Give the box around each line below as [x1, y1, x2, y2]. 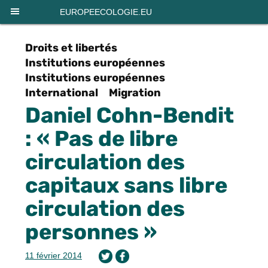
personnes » [25, 219, 157, 245]
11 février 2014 [25, 251, 82, 260]
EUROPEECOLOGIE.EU [60, 7, 152, 17]
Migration [109, 86, 161, 99]
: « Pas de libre [25, 126, 178, 151]
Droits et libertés [25, 41, 117, 54]
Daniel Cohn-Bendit [25, 102, 234, 128]
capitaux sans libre [25, 172, 227, 198]
